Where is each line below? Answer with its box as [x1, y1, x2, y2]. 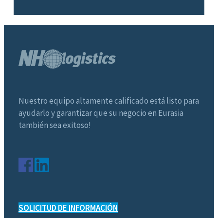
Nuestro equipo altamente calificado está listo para [18, 95, 199, 106]
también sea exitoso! [18, 119, 91, 130]
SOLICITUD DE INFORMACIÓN [18, 202, 118, 213]
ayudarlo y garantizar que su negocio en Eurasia [18, 107, 183, 118]
